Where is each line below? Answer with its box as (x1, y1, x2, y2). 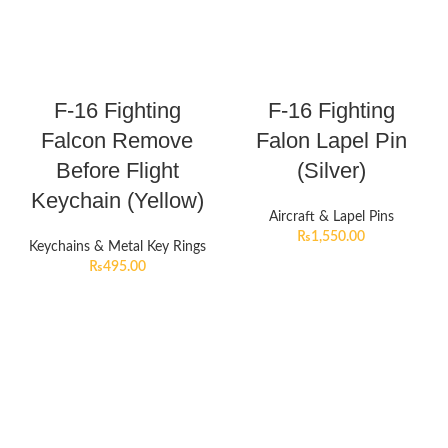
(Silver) (296, 158, 366, 184)
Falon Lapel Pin (255, 128, 407, 154)
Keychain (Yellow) (30, 188, 204, 214)
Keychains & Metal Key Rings (28, 240, 206, 255)
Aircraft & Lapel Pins (268, 210, 394, 225)
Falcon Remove (41, 128, 193, 154)
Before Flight (55, 158, 179, 184)
